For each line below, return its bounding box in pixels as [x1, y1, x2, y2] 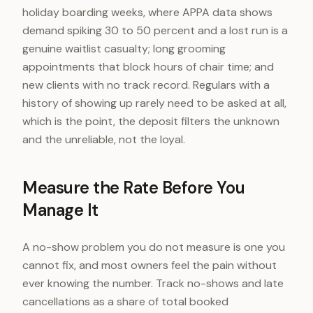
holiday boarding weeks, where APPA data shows [22, 5, 272, 20]
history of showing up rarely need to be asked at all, [22, 96, 286, 110]
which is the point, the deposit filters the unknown [22, 114, 279, 129]
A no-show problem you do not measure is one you [22, 240, 285, 254]
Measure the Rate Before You [22, 177, 245, 198]
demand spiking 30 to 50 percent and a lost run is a [22, 23, 288, 38]
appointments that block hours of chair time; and [22, 59, 274, 74]
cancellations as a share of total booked [22, 294, 228, 309]
